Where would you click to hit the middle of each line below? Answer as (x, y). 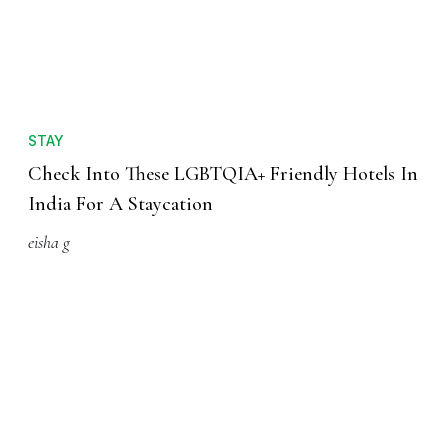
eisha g (49, 242)
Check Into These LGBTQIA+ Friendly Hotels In (223, 174)
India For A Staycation (120, 204)
